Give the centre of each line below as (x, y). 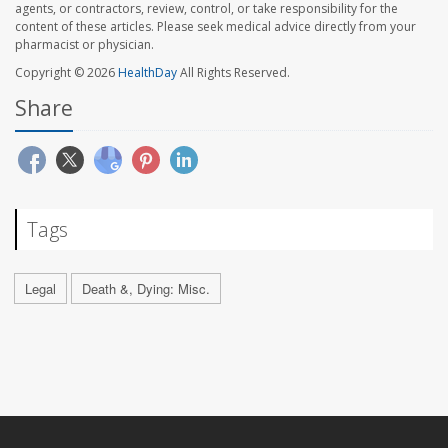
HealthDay (147, 73)
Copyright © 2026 (66, 73)
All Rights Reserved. (233, 73)
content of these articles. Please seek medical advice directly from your (215, 27)
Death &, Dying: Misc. (146, 289)
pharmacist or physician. (84, 45)
